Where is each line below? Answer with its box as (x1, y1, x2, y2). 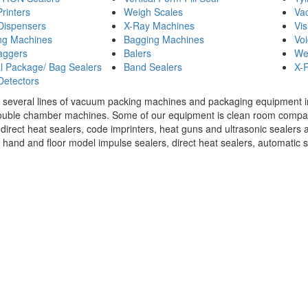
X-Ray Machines (123, 19, 195, 32)
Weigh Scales (123, 5, 183, 19)
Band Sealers (123, 60, 182, 74)
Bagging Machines (123, 32, 204, 46)
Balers (123, 46, 151, 60)
